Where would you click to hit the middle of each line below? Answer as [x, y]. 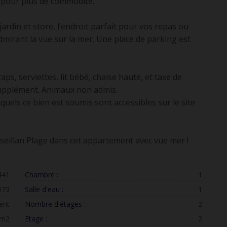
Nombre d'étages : [55, 204]
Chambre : [42, 175]
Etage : [36, 219]
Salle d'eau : [44, 189]
